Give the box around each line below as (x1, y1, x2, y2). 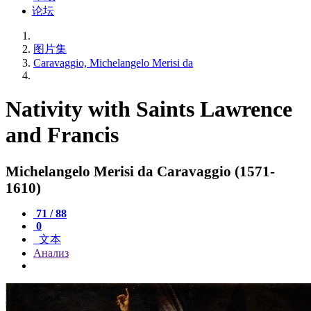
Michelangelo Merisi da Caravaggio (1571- (6, 162, 275, 179)
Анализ (33, 246, 69, 259)
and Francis (6, 122, 119, 148)
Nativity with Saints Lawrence (6, 96, 292, 122)
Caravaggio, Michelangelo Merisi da (33, 57, 193, 69)
